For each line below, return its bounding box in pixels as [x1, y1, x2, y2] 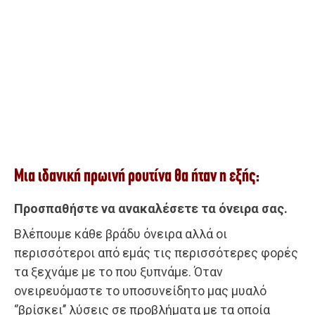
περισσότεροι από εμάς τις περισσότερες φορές [14, 245, 298, 260]
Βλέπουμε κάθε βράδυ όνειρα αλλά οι [14, 226, 227, 241]
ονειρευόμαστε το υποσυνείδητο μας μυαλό [14, 283, 266, 298]
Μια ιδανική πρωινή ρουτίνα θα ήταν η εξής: [14, 167, 259, 186]
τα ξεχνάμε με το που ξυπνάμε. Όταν [14, 264, 223, 279]
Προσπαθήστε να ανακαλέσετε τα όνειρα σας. [14, 200, 288, 216]
